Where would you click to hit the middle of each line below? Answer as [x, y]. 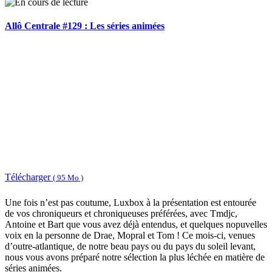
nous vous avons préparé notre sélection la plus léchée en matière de [135, 257]
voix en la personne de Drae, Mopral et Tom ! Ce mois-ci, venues [130, 236]
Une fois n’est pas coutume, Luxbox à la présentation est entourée [131, 203]
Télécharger [29, 177]
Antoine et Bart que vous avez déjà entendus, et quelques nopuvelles [136, 225]
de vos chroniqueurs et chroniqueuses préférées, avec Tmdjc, [121, 214]
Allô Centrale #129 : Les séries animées [85, 26]
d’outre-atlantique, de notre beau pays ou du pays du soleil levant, [130, 246]
